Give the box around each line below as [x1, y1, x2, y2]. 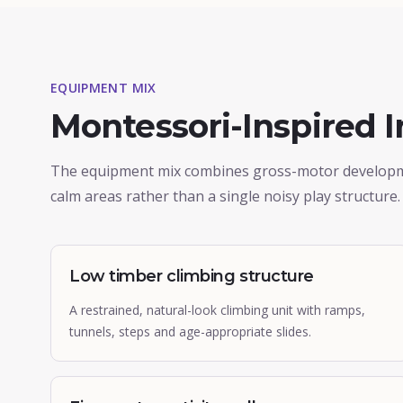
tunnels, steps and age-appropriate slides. [69, 323, 311, 340]
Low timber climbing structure [69, 266, 314, 286]
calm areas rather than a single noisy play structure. [50, 186, 400, 206]
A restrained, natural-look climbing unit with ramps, [69, 301, 365, 318]
